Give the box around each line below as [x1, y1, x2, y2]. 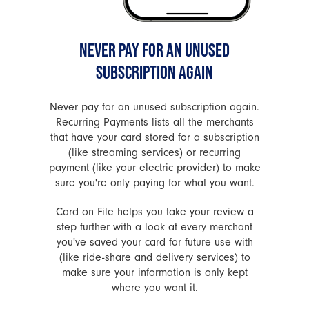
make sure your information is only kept [61, 266, 248, 279]
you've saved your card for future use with [56, 236, 253, 248]
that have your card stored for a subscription [50, 131, 259, 143]
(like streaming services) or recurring [68, 146, 241, 159]
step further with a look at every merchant [57, 221, 252, 233]
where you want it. [111, 281, 198, 294]
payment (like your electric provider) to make [48, 161, 261, 174]
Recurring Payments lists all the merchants [55, 116, 254, 128]
